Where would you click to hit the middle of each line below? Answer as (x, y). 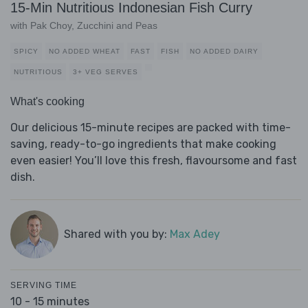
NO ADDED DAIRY (224, 52)
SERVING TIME (44, 286)
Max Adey (195, 234)
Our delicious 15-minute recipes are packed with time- (151, 128)
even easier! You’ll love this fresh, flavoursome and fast (154, 161)
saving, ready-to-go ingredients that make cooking (143, 144)
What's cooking (47, 102)
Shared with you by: (117, 234)
